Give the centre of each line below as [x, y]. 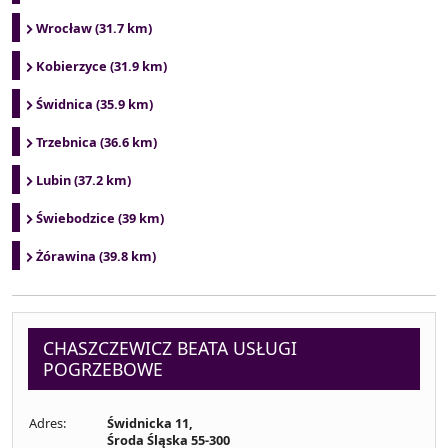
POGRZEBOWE [103, 369]
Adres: [47, 423]
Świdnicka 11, [150, 423]
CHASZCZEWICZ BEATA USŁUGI [170, 348]
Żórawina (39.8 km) [96, 256]
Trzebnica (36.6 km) [96, 142]
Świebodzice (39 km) [100, 218]
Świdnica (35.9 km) [94, 104]
